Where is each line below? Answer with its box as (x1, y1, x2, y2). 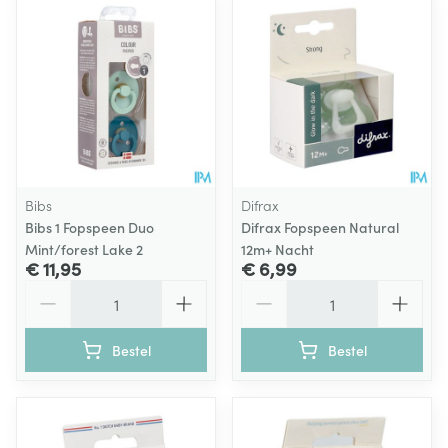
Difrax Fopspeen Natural (241, 217, 399, 237)
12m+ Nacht (241, 239, 314, 259)
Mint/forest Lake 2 (25, 239, 143, 259)
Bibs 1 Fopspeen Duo (25, 217, 154, 237)
